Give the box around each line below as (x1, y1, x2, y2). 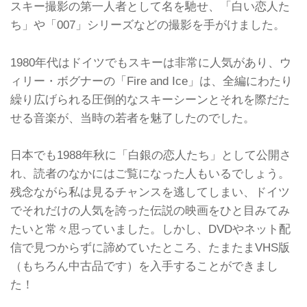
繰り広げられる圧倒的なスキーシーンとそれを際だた (10, 92, 290, 106)
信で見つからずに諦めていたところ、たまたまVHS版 (10, 241, 290, 255)
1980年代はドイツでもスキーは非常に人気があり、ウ (10, 55, 291, 69)
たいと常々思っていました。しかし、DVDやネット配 (10, 222, 291, 236)
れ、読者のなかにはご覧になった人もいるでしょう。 (10, 167, 290, 181)
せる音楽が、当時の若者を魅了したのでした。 (10, 110, 255, 125)
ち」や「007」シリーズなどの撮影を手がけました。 (10, 18, 285, 32)
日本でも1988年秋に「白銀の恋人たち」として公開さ (10, 148, 291, 162)
